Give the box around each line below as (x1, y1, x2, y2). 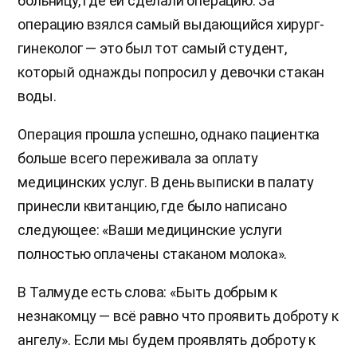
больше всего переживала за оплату (18, 149, 258, 167)
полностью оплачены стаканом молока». (18, 245, 288, 262)
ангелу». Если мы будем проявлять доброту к (18, 331, 316, 348)
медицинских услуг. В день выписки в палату (18, 173, 314, 190)
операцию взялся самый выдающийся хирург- (18, 15, 324, 33)
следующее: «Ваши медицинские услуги (18, 221, 282, 238)
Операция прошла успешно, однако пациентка (18, 125, 320, 143)
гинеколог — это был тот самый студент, (18, 39, 287, 57)
